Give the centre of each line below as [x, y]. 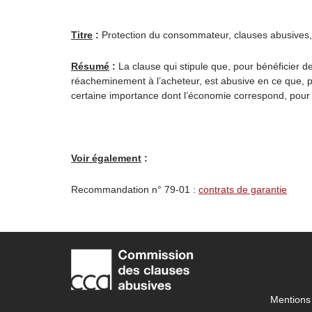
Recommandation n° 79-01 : [135, 189]
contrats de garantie [243, 189]
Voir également [106, 158]
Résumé [90, 66]
